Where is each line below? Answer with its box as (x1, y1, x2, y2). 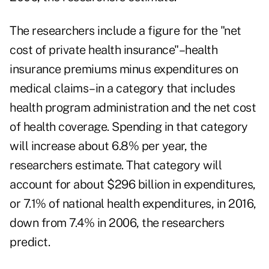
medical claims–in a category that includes (10, 81, 235, 96)
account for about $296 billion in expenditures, (10, 177, 256, 192)
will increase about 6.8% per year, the (10, 139, 207, 154)
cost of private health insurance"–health (10, 43, 217, 58)
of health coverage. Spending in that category (10, 119, 248, 134)
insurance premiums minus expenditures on (10, 62, 238, 77)
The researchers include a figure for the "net (10, 23, 241, 38)
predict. (10, 235, 50, 250)
